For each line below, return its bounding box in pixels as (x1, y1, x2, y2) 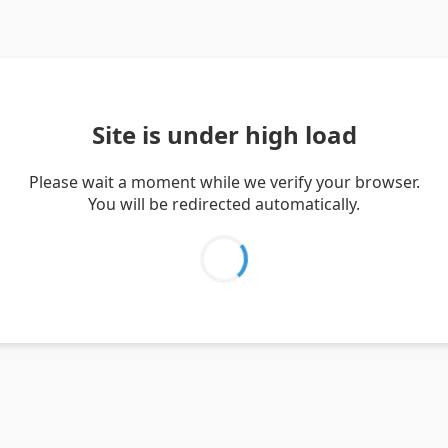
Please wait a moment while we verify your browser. (28, 170, 420, 193)
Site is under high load (91, 117, 357, 151)
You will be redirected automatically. (88, 192, 360, 215)
